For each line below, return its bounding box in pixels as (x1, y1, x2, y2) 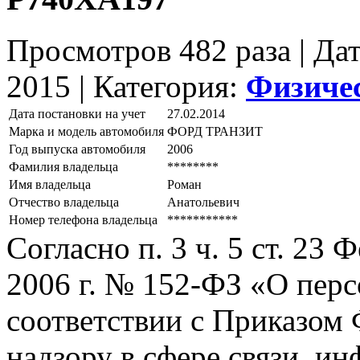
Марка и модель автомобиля (9, 125, 164, 139)
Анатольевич (167, 195, 239, 210)
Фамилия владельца (9, 160, 118, 174)
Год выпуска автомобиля (9, 142, 145, 157)
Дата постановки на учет (9, 107, 145, 121)
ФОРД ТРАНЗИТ (167, 125, 263, 139)
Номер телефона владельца (9, 213, 157, 227)
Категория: (93, 69, 246, 104)
